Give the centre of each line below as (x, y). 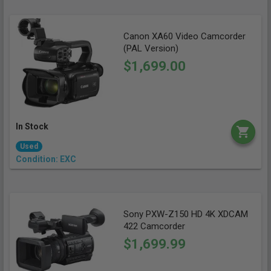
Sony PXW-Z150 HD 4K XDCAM (185, 214)
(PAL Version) (151, 48)
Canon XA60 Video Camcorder (184, 36)
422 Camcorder (154, 226)
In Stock (32, 126)
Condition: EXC (46, 159)
